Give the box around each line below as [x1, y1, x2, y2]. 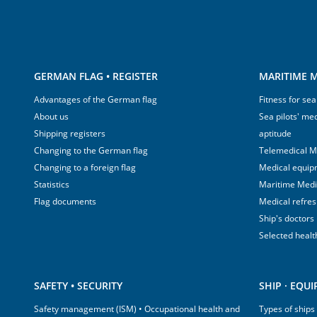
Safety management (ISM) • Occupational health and [34, 303, 240, 315]
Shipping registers [34, 127, 105, 139]
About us [34, 110, 69, 122]
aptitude [259, 127, 292, 139]
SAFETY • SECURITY [34, 279, 122, 292]
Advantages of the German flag [34, 93, 157, 105]
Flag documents [34, 195, 96, 207]
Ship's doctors [259, 212, 314, 224]
